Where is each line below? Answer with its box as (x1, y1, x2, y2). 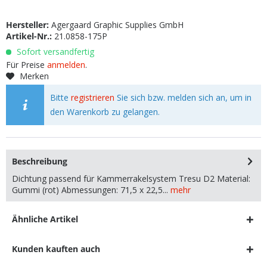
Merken (20, 70, 49, 82)
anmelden (47, 59, 85, 70)
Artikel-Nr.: (6, 30, 54, 42)
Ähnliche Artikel (12, 213, 78, 225)
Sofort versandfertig (14, 46, 94, 57)
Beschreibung (12, 156, 67, 167)
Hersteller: (6, 19, 51, 30)
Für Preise (6, 59, 47, 70)
